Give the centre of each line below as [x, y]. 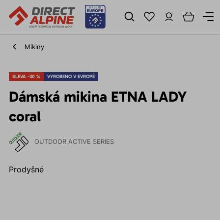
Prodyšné [26, 169]
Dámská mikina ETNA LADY [97, 97]
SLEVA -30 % [26, 77]
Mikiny [34, 47]
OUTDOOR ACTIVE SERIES [74, 142]
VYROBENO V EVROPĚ [71, 77]
